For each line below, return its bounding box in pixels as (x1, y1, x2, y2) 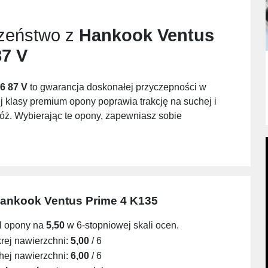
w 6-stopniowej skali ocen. (64, 220, 179, 231)
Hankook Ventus (79, 25, 214, 45)
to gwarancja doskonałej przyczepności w (28, 81, 206, 92)
